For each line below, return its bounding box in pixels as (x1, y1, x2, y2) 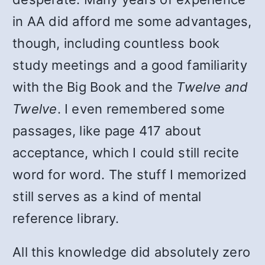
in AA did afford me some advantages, (12, 14, 252, 29)
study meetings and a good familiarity (12, 57, 247, 73)
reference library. (12, 211, 119, 226)
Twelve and (176, 79, 248, 95)
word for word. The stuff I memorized (12, 167, 247, 182)
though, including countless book (12, 35, 220, 51)
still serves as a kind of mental (12, 189, 202, 204)
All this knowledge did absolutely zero (12, 244, 251, 260)
